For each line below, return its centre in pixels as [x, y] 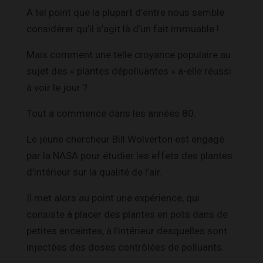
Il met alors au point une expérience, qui [113, 198]
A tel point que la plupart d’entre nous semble [125, 12]
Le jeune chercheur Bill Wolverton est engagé [125, 139]
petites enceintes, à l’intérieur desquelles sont [127, 230]
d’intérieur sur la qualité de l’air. [94, 172]
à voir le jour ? [57, 87]
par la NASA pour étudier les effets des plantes [129, 155]
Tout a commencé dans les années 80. [111, 113]
